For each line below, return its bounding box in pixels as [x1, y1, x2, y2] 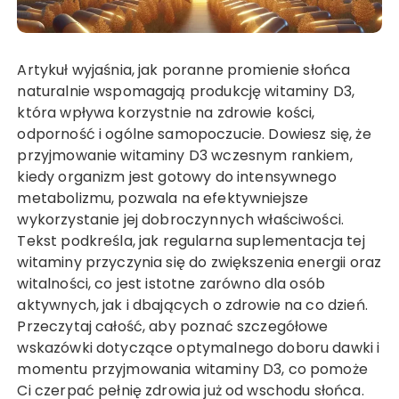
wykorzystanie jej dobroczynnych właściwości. [17, 209, 345, 231]
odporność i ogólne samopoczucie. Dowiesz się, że [17, 124, 371, 145]
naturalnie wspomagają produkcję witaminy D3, [17, 81, 355, 102]
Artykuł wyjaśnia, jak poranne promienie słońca [17, 60, 28, 81]
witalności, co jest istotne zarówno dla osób [17, 273, 326, 295]
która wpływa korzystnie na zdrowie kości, [17, 102, 315, 124]
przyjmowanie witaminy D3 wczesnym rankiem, [17, 145, 353, 167]
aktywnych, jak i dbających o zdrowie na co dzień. [17, 295, 368, 316]
